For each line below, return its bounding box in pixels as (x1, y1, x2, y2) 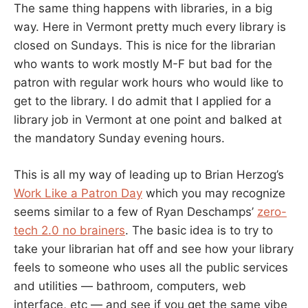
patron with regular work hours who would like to (14, 76, 283, 90)
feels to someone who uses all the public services (14, 260, 288, 274)
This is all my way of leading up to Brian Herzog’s (14, 167, 284, 181)
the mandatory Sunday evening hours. (14, 131, 225, 146)
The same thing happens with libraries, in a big (14, 1, 272, 16)
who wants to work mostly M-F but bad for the (14, 57, 272, 71)
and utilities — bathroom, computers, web (14, 278, 246, 293)
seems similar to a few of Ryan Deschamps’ (14, 204, 257, 219)
